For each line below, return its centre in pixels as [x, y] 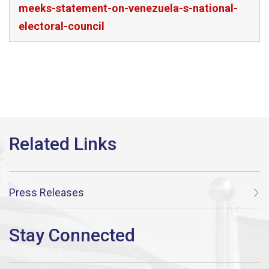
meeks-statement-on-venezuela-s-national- [128, 8]
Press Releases [47, 192]
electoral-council [62, 26]
